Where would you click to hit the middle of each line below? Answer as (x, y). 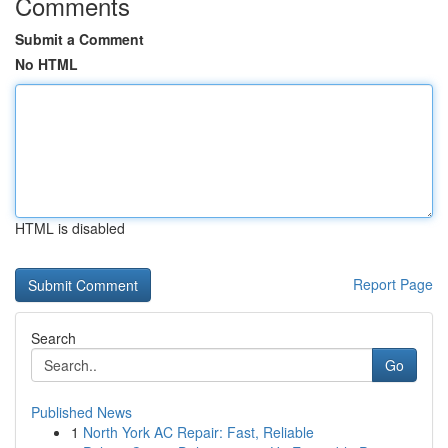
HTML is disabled (70, 228)
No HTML (46, 64)
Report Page (393, 284)
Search (53, 338)
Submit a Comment (79, 39)
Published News (81, 412)
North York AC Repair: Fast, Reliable (198, 432)
